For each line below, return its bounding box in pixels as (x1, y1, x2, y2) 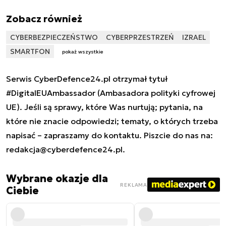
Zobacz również (6, 12, 82, 25)
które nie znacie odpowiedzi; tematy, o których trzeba (6, 116, 218, 127)
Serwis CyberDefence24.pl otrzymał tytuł (6, 74, 167, 84)
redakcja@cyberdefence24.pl (6, 144, 123, 155)
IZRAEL (182, 32, 206, 42)
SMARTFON (10, 46, 50, 56)
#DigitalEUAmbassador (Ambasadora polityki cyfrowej (6, 88, 215, 98)
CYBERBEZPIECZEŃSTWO (10, 32, 98, 42)
